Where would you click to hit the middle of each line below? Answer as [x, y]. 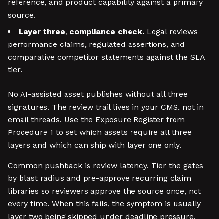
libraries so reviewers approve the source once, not [104, 191]
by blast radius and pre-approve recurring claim [99, 178]
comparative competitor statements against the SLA [106, 57]
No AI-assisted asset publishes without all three [98, 94]
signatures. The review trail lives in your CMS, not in [106, 107]
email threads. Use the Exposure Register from [96, 120]
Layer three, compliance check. [81, 32]
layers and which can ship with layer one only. [95, 145]
